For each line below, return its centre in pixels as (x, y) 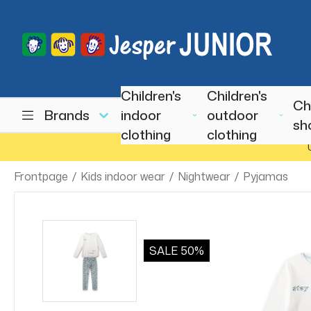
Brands (67, 115)
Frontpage (41, 176)
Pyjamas (266, 176)
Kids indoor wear (123, 176)
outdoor (233, 115)
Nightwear (204, 176)
